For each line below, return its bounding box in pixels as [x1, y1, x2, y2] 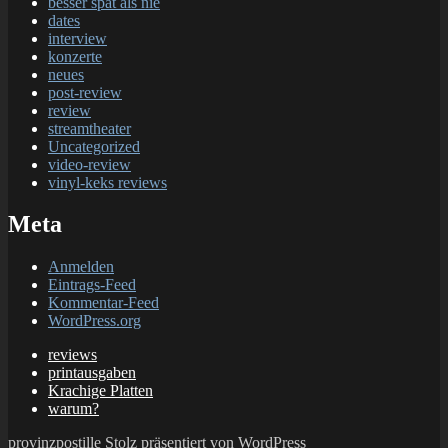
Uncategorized [48, 137, 140, 155]
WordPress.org [48, 312, 141, 330]
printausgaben [48, 364, 136, 382]
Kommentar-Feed [48, 294, 159, 312]
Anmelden [48, 258, 114, 276]
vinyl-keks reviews [48, 173, 167, 191]
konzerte [48, 47, 102, 65]
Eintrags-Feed [48, 276, 136, 294]
